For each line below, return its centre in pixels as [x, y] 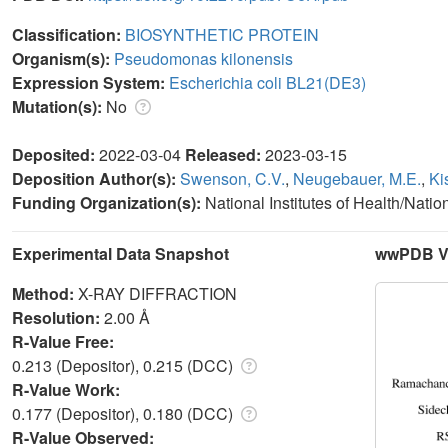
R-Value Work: [68, 389]
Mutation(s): [59, 106]
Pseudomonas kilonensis [203, 58]
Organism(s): [63, 58]
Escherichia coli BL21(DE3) [267, 82]
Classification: [68, 34]
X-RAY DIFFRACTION [157, 293]
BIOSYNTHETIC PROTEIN [222, 34]
